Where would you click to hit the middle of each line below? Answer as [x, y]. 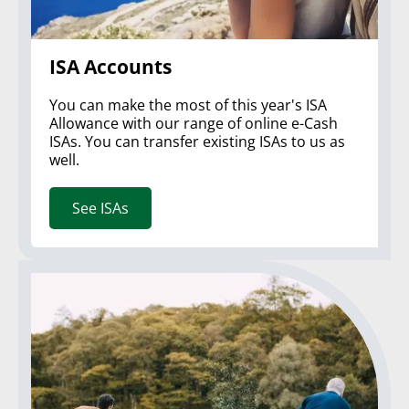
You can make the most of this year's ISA [188, 105]
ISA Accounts [110, 66]
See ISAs [100, 208]
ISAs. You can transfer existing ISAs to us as [197, 141]
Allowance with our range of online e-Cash [194, 123]
